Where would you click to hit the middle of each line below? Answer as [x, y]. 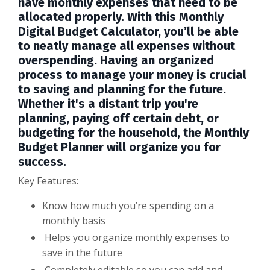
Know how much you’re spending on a [128, 206]
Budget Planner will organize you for [119, 147]
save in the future [82, 253]
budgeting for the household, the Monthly [133, 133]
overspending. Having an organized [116, 61]
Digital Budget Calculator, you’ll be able [128, 32]
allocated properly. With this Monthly [121, 17]
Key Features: [48, 181]
